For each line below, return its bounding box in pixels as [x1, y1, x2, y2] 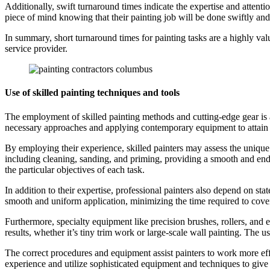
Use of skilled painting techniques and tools [5, 87, 180, 98]
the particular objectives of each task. [5, 164, 145, 175]
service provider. [5, 43, 67, 54]
